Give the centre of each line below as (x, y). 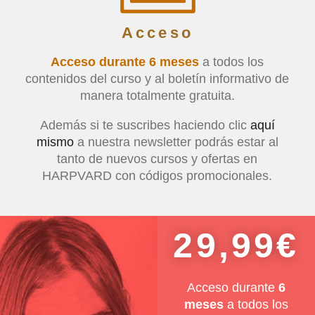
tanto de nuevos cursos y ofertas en (157, 159)
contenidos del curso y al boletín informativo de (157, 78)
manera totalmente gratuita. (157, 95)
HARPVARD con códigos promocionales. (157, 175)
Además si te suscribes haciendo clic (145, 125)
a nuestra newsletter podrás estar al (176, 142)
